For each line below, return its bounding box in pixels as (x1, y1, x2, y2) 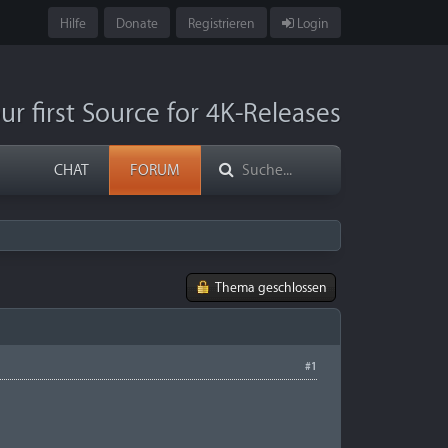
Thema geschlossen (215, 280, 327, 295)
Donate (115, 16, 158, 31)
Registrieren (187, 16, 255, 31)
